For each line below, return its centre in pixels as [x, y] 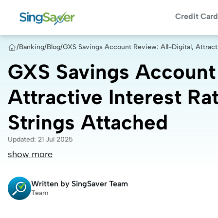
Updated [21, 139]
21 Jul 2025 [55, 139]
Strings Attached [88, 122]
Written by [50, 184]
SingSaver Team [100, 184]
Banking [32, 47]
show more [30, 154]
